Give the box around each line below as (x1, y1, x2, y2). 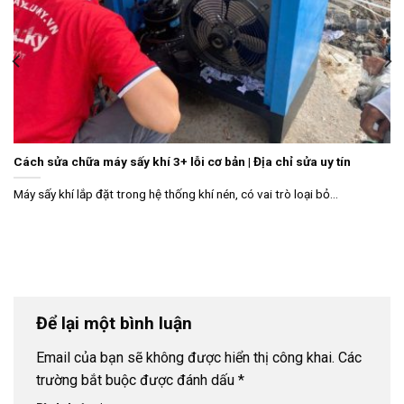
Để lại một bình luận (36, 313, 192, 335)
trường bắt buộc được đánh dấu (36, 371, 238, 389)
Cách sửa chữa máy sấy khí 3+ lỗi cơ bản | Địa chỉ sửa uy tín (14, 154, 351, 170)
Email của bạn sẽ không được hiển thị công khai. (36, 348, 335, 366)
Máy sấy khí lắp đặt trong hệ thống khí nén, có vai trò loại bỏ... (14, 186, 338, 201)
